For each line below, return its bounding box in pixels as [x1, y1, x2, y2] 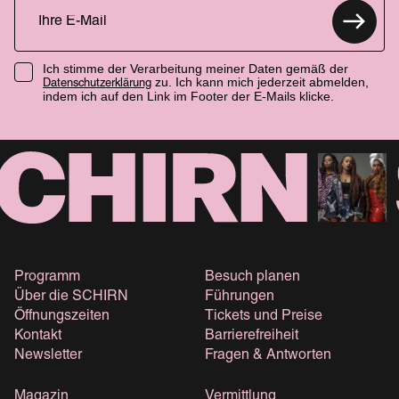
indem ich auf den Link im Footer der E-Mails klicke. [43, 89, 334, 104]
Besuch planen [205, 271, 300, 283]
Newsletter [14, 349, 82, 362]
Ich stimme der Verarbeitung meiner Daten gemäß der [43, 61, 348, 77]
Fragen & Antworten [205, 349, 331, 362]
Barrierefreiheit [205, 330, 298, 342]
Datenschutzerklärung [43, 78, 151, 90]
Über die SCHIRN [14, 290, 128, 303]
